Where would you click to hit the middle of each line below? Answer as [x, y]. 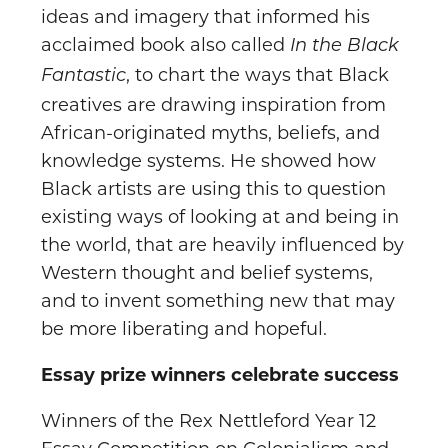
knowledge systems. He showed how [208, 161]
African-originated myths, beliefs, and [210, 133]
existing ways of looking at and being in [220, 217]
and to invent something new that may [218, 301]
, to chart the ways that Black [257, 75]
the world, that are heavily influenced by [222, 245]
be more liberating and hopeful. [184, 329]
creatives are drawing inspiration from [213, 105]
